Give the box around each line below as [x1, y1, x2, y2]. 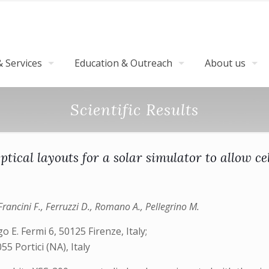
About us [205, 56, 246, 70]
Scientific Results [70, 100, 199, 119]
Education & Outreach [74, 56, 172, 70]
